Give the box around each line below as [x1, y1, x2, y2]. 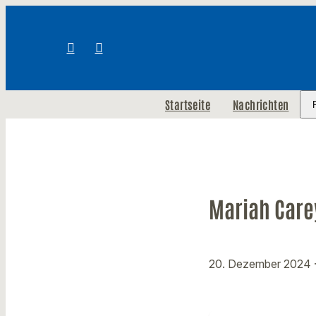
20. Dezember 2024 [209, 257, 314, 272]
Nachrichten [232, 97, 289, 111]
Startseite [164, 97, 210, 111]
